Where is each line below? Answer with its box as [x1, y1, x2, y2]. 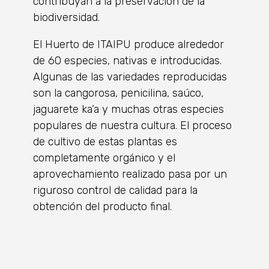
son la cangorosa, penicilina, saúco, [33, 86, 204, 100]
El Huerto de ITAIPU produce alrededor [33, 37, 224, 51]
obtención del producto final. [33, 199, 172, 213]
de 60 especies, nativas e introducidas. [33, 53, 222, 67]
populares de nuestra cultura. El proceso [33, 118, 232, 132]
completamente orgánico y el [33, 151, 175, 165]
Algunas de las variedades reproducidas [33, 70, 227, 83]
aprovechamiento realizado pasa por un [33, 167, 227, 181]
